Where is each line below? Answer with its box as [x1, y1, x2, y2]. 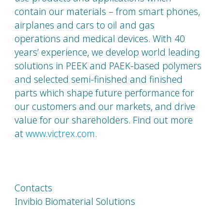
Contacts [15, 181, 52, 195]
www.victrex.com [26, 127, 95, 140]
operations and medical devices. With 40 [15, 32, 185, 46]
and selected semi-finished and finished [15, 73, 183, 86]
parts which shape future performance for [15, 86, 194, 100]
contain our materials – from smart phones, [15, 5, 200, 18]
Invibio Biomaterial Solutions [15, 195, 201, 208]
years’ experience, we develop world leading [15, 46, 200, 59]
